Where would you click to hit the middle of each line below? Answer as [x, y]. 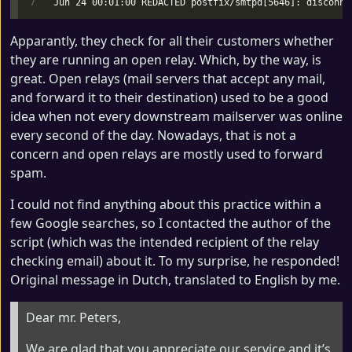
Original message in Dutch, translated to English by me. [175, 280]
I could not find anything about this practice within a [166, 204]
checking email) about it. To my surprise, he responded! [175, 261]
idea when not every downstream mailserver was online [176, 116]
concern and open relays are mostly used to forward [167, 154]
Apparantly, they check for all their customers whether [172, 41]
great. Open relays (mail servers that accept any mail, [168, 79]
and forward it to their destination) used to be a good [169, 97]
